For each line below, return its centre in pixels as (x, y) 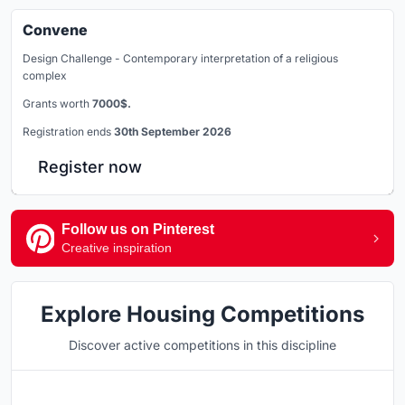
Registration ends (68, 132)
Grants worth (57, 104)
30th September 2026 (173, 132)
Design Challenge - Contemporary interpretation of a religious (180, 59)
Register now (90, 167)
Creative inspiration (117, 248)
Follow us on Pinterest (138, 230)
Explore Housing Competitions (202, 315)
